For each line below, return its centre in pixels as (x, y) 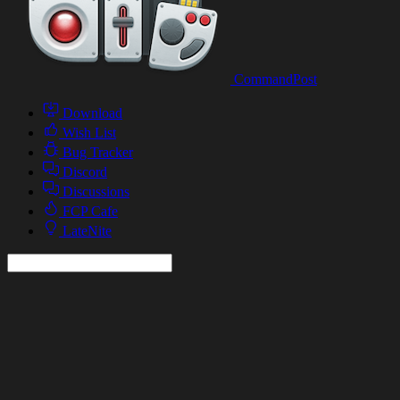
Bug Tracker (98, 152)
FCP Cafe (90, 211)
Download (92, 113)
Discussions (96, 192)
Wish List (89, 133)
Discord (85, 172)
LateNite (87, 231)
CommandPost (275, 79)
